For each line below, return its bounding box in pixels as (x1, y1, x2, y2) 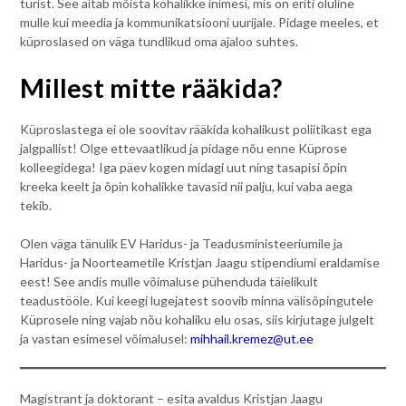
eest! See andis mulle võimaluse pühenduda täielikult (20, 274, 319, 290)
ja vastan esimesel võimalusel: (20, 331, 191, 347)
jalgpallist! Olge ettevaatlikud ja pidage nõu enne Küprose (20, 140, 348, 157)
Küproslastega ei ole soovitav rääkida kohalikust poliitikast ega (20, 121, 372, 138)
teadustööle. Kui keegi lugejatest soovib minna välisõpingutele (20, 293, 374, 309)
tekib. (20, 198, 53, 214)
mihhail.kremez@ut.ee (190, 331, 314, 347)
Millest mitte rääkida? (20, 72, 283, 104)
